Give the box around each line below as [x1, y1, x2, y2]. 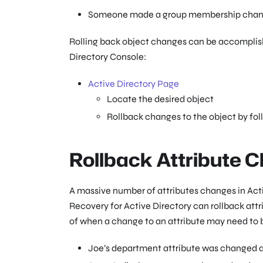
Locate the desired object [107, 93, 214, 105]
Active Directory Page [88, 78, 179, 90]
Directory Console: [69, 51, 146, 63]
